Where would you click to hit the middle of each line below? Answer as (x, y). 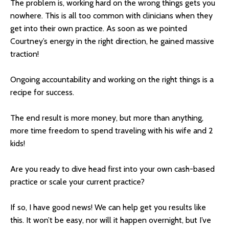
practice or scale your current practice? (77, 181)
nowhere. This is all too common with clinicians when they (111, 15)
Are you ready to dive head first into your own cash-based (112, 169)
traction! (25, 54)
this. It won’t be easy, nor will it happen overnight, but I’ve (111, 220)
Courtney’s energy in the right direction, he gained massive (112, 41)
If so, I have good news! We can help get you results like (108, 207)
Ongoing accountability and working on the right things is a (112, 79)
